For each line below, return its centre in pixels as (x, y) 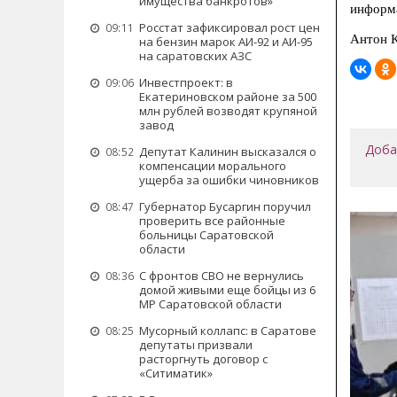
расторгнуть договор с (203, 359)
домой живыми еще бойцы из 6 (227, 290)
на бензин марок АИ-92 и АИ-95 (226, 42)
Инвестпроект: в (186, 82)
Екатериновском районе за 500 (228, 97)
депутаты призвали (196, 345)
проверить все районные (212, 221)
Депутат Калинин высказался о (228, 152)
